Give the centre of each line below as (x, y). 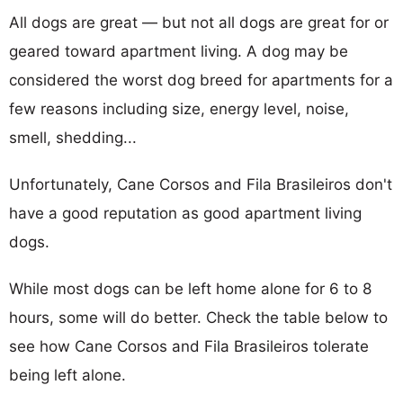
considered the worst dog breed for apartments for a (201, 80)
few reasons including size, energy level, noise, (179, 108)
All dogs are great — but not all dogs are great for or (199, 22)
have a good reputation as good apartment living (185, 213)
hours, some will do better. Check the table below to (198, 317)
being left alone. (67, 375)
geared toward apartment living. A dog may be (179, 51)
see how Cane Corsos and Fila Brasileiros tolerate (189, 346)
